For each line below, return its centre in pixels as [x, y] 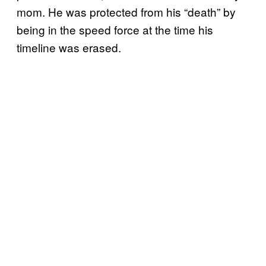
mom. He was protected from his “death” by [126, 12]
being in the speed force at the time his [115, 30]
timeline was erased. [69, 47]
